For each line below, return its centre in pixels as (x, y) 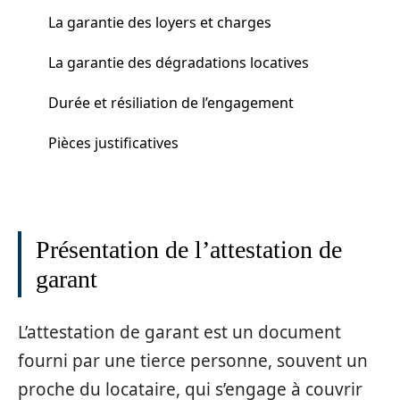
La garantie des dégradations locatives (179, 62)
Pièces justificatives (113, 142)
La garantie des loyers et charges (160, 22)
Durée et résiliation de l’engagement (171, 102)
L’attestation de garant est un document (179, 332)
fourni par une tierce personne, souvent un (193, 360)
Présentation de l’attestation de (189, 250)
